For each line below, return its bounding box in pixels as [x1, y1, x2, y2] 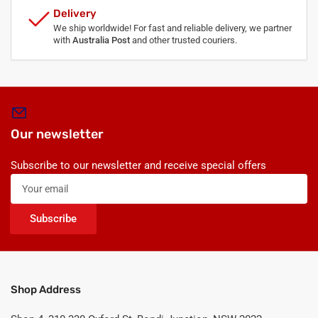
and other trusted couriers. [130, 34, 237, 45]
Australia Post [72, 34, 130, 45]
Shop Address [11, 283, 81, 296]
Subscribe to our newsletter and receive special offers [11, 158, 266, 172]
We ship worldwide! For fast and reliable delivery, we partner [53, 22, 292, 33]
